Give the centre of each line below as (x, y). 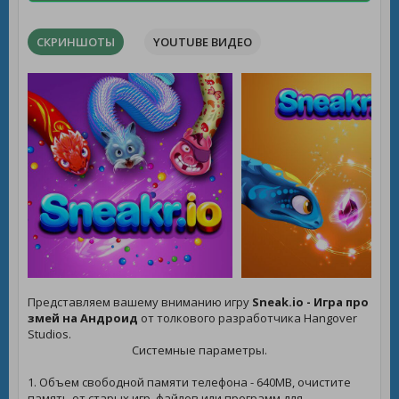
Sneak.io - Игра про (310, 302)
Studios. (49, 334)
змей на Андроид (83, 318)
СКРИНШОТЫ (76, 42)
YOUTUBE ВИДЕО (203, 42)
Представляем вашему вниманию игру (140, 302)
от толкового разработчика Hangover (248, 318)
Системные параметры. (199, 350)
